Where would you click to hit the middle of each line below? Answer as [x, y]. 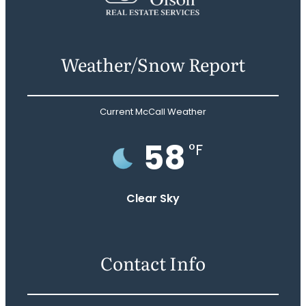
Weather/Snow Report [153, 64]
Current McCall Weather [153, 111]
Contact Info [153, 262]
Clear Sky [153, 198]
